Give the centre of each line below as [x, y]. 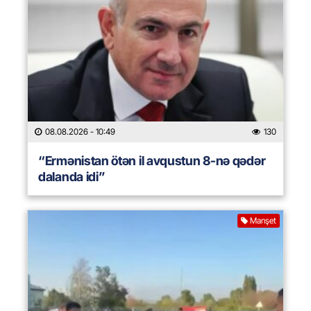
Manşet [263, 221]
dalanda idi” [72, 177]
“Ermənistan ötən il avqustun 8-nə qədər [152, 161]
